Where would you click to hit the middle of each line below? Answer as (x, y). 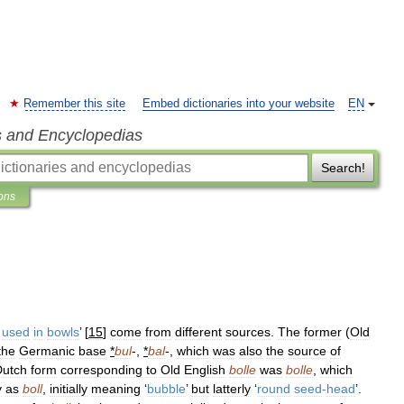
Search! (343, 168)
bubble (166, 389)
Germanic (47, 351)
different (198, 332)
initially (69, 389)
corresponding (101, 370)
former (323, 332)
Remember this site (74, 104)
